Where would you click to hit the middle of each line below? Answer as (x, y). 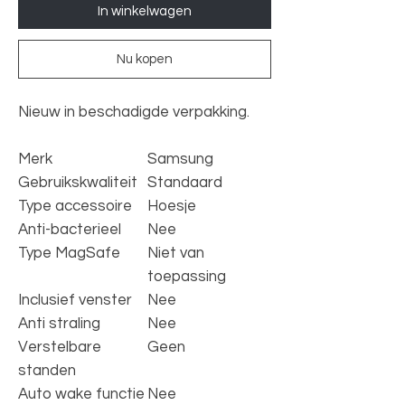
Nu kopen (145, 59)
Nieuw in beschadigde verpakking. (134, 112)
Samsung (180, 159)
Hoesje (172, 206)
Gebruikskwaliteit (78, 182)
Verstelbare (60, 347)
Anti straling (59, 323)
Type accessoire (75, 206)
